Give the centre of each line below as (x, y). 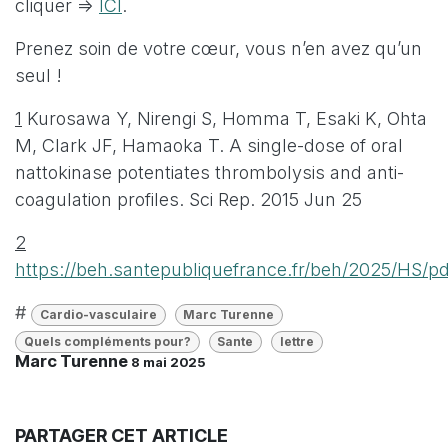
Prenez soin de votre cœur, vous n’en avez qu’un (218, 48)
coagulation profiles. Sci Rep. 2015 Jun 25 (188, 199)
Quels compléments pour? (107, 341)
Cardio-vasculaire (98, 314)
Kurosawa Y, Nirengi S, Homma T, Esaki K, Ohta (227, 118)
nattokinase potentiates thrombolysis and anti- (209, 172)
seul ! (38, 75)
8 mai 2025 (168, 363)
